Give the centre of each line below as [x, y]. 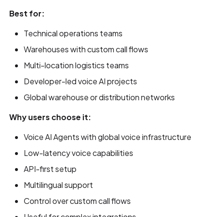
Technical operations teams [73, 33]
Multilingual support [59, 185]
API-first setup [50, 169]
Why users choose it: [50, 117]
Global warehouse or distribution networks [100, 97]
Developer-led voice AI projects [81, 81]
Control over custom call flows [77, 201]
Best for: [27, 13]
